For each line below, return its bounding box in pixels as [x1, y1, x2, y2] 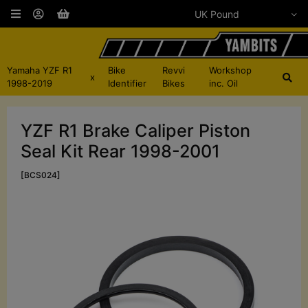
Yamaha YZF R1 [7, 65, 72, 76]
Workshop [208, 65, 252, 76]
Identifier [108, 78, 147, 89]
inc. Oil [208, 78, 238, 89]
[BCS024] [21, 170, 60, 181]
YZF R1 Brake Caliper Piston [21, 120, 250, 142]
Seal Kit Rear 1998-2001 [21, 141, 220, 162]
